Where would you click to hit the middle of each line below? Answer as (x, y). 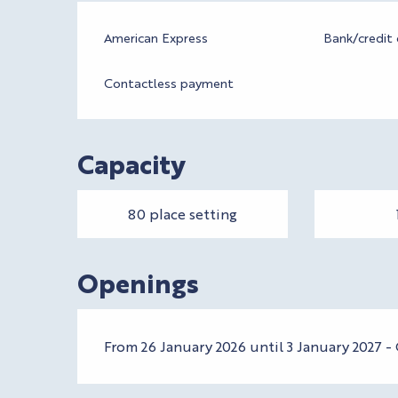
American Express (156, 37)
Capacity (131, 163)
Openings (139, 282)
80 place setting (182, 213)
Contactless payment (169, 82)
